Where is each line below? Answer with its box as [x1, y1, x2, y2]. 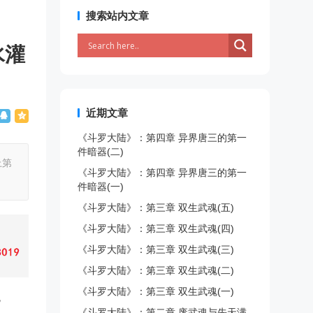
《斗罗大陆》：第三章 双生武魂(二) [78, 265, 234, 276]
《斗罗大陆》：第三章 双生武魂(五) [78, 202, 234, 213]
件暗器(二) [78, 146, 124, 157]
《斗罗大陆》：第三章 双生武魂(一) [78, 286, 234, 297]
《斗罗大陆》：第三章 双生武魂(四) [78, 223, 234, 234]
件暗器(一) [78, 181, 124, 192]
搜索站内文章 [86, 10, 149, 22]
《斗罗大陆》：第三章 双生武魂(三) [78, 244, 234, 255]
